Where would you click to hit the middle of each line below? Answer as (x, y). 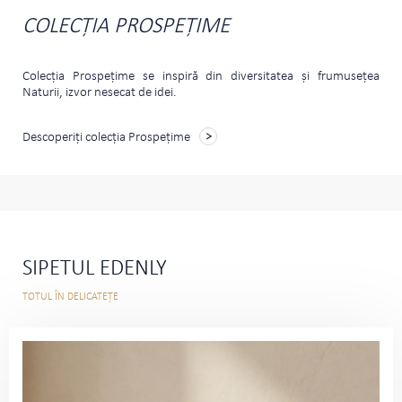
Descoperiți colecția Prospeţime (106, 138)
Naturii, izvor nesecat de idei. (100, 93)
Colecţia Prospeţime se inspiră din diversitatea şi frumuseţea (201, 77)
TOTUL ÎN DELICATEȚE (70, 297)
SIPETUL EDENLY (95, 269)
